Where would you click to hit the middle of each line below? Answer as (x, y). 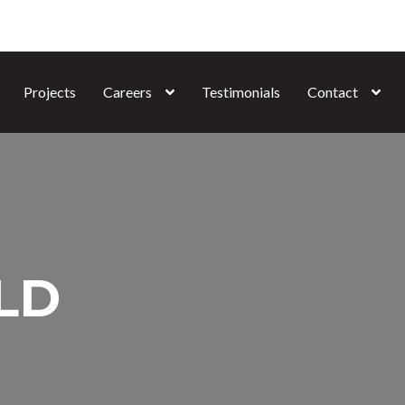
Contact (333, 92)
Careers (127, 92)
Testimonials (241, 92)
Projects (50, 92)
